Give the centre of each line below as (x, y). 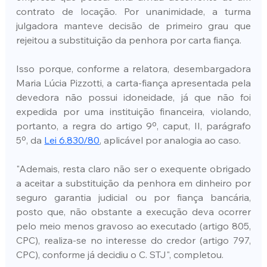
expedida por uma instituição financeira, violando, (133, 111)
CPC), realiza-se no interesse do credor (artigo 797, (133, 240)
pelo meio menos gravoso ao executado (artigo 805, (133, 226)
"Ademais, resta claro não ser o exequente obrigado (133, 168)
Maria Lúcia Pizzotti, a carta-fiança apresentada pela (133, 83)
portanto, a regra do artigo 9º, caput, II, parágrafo (133, 125)
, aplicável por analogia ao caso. (170, 140)
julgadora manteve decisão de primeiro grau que (133, 25)
